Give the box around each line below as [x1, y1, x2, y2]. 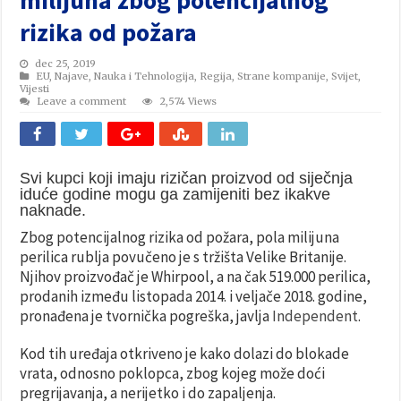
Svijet [331, 69, 359, 82]
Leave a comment [37, 94, 127, 107]
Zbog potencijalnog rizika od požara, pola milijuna [20, 226, 340, 247]
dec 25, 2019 [35, 56, 97, 70]
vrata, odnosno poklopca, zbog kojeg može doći [20, 363, 326, 383]
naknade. [20, 200, 87, 219]
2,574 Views [159, 94, 218, 107]
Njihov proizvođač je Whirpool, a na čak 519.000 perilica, [20, 266, 371, 286]
